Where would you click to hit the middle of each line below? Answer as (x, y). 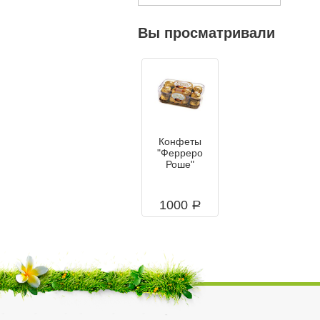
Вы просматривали (206, 32)
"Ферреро (180, 152)
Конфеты (180, 141)
